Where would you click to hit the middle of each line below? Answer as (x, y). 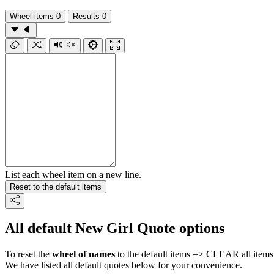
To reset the (28, 254)
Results (86, 16)
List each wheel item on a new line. (73, 174)
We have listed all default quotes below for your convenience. (124, 265)
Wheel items (32, 16)
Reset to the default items (56, 187)
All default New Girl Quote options (115, 228)
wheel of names (83, 254)
